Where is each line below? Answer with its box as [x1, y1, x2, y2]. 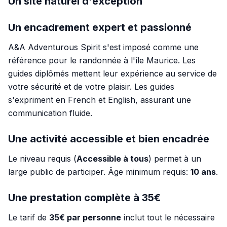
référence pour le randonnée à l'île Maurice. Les [8, 55, 196, 65]
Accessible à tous [77, 154, 148, 164]
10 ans [191, 167, 216, 177]
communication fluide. [8, 108, 92, 118]
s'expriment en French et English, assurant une [8, 95, 191, 105]
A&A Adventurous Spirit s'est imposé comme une [8, 42, 199, 52]
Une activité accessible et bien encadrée [8, 133, 209, 145]
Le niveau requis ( [8, 154, 77, 164]
